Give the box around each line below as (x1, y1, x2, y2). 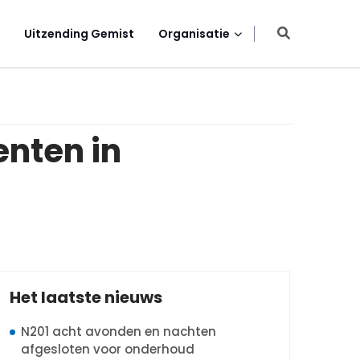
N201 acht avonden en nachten (21, 323, 216, 340)
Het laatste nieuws (10, 286, 162, 309)
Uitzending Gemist (24, 26, 134, 42)
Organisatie (158, 26, 230, 42)
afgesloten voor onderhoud (21, 341, 194, 358)
